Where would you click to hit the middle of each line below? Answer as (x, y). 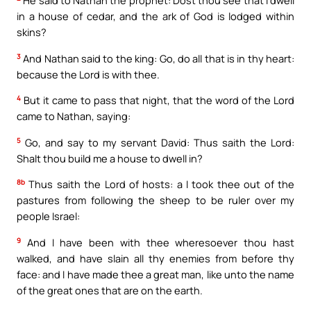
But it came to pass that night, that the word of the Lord (158, 100)
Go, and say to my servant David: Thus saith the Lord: (158, 142)
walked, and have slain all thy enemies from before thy (155, 258)
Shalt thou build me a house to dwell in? (110, 158)
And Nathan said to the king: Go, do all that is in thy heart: (158, 58)
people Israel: (48, 216)
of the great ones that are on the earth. (110, 290)
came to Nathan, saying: (74, 116)
